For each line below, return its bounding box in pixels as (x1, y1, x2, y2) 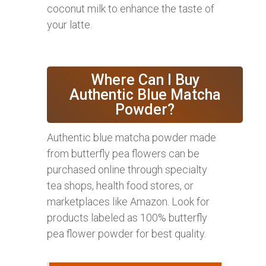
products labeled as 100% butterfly (47, 211, 207, 224)
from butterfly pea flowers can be (47, 147, 199, 160)
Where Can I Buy (90, 71, 199, 89)
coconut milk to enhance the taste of (47, 2, 214, 15)
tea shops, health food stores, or (47, 179, 194, 192)
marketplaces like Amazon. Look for (47, 195, 210, 208)
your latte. (47, 18, 92, 31)
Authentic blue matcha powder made (47, 131, 216, 144)
